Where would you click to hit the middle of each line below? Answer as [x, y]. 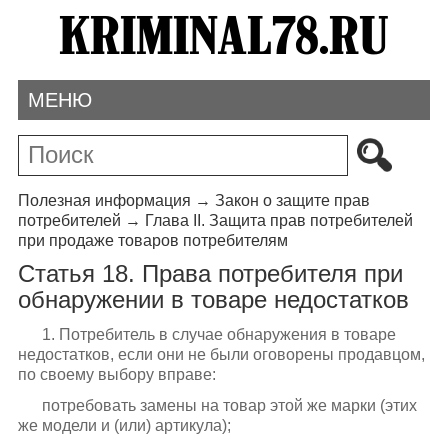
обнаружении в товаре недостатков [213, 300]
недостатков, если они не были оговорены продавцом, [221, 354]
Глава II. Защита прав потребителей [278, 220]
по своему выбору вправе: [116, 374]
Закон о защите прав [292, 200]
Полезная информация [104, 200]
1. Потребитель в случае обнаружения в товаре [218, 334]
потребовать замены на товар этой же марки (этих [229, 405]
